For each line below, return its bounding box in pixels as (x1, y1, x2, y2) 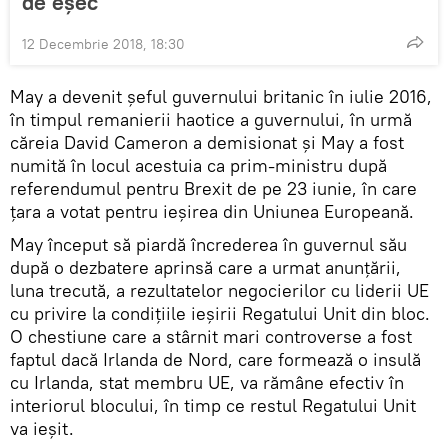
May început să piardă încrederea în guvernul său (10, 232, 407, 256)
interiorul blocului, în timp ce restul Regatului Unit (10, 393, 416, 417)
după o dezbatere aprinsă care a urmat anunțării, (10, 255, 401, 279)
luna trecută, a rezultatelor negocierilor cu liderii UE (10, 278, 429, 302)
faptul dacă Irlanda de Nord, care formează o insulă (10, 347, 421, 371)
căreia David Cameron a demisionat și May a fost (10, 130, 404, 154)
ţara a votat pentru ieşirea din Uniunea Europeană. (10, 199, 414, 223)
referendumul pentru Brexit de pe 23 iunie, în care (10, 176, 417, 200)
